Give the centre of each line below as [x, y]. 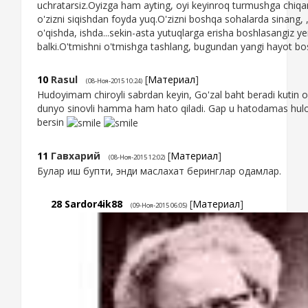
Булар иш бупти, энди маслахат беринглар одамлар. [159, 171]
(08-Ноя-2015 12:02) [137, 157]
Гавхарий [76, 156]
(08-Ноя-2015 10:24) [114, 81]
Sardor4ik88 [93, 204]
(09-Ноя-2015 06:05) [159, 206]
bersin [52, 122]
